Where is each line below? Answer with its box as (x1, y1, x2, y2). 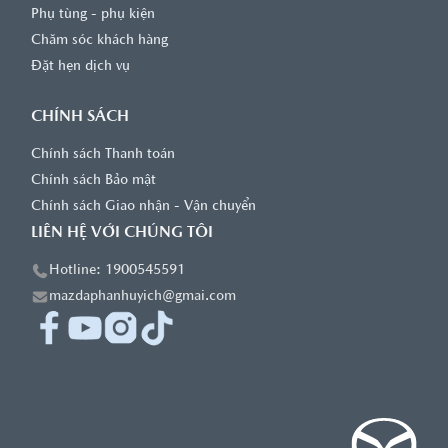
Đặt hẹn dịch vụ (31, 59, 130, 74)
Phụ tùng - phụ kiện (31, 7, 155, 22)
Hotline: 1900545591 (49, 263, 185, 278)
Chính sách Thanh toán (31, 147, 175, 162)
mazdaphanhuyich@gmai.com (49, 289, 236, 304)
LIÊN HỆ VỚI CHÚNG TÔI (31, 225, 213, 241)
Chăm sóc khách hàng (31, 33, 168, 48)
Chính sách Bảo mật (31, 173, 156, 188)
